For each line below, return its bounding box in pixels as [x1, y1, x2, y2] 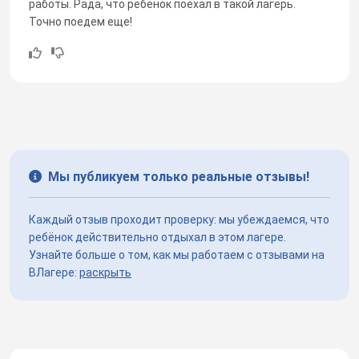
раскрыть [79, 265, 131, 279]
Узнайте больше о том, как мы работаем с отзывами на [29, 248, 325, 261]
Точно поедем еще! [29, 14, 132, 28]
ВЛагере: [29, 265, 79, 279]
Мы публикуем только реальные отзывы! [48, 168, 309, 184]
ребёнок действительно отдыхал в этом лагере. [29, 230, 286, 244]
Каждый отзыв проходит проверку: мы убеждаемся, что [29, 212, 329, 226]
